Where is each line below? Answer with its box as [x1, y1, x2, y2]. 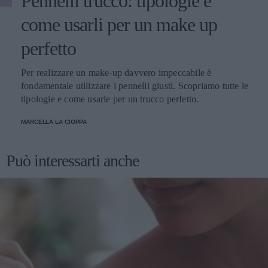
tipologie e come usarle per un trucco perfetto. [21, 94, 199, 105]
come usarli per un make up [21, 14, 217, 36]
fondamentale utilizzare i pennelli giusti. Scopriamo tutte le [21, 81, 249, 92]
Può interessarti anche [6, 151, 139, 170]
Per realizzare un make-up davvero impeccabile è [21, 68, 212, 78]
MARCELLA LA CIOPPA [21, 118, 87, 126]
